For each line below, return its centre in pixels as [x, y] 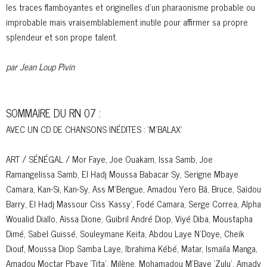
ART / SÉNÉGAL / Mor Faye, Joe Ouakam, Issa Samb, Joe [109, 159]
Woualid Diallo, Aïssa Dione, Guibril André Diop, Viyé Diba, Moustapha [129, 219]
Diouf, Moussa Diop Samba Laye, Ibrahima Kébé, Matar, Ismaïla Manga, [132, 249]
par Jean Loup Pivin [40, 67]
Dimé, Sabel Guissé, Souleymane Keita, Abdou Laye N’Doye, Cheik [125, 234]
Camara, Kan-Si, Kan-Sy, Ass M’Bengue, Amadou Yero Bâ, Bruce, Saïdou [133, 189]
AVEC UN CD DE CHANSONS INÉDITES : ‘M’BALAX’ [95, 129]
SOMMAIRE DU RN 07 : [53, 113]
